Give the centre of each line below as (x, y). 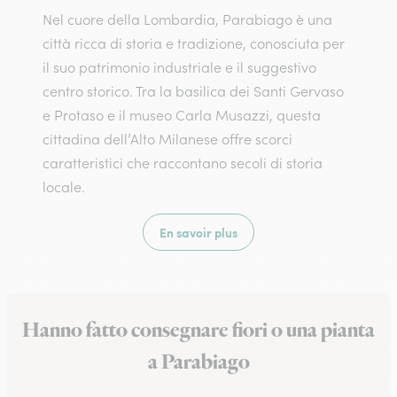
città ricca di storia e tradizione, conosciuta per (194, 43)
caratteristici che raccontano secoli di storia (183, 163)
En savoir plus (198, 232)
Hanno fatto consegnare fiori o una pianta (198, 331)
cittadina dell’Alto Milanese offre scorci (167, 139)
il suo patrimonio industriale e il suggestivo (179, 67)
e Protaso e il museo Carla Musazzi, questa (182, 115)
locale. (64, 187)
